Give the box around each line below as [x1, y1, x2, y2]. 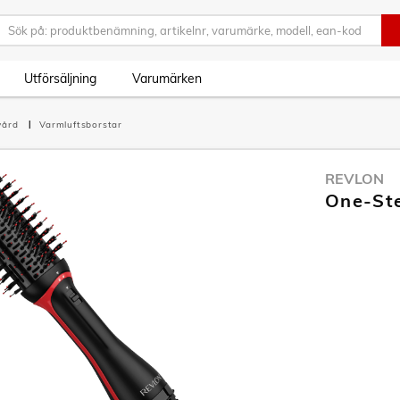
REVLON [325, 170, 384, 187]
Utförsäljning [24, 71, 96, 87]
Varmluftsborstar [39, 119, 123, 130]
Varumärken [132, 71, 202, 87]
